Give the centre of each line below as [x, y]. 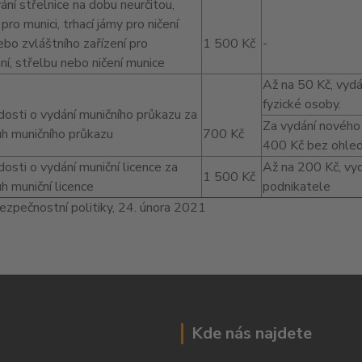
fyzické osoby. [301, 104]
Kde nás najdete [252, 333]
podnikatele [296, 187]
